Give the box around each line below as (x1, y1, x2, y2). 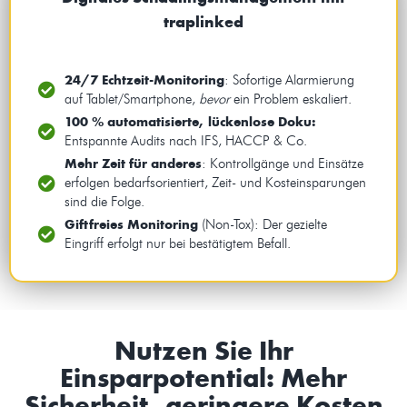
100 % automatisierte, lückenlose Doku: (64, 113, 316, 131)
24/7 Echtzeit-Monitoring (64, 71, 224, 89)
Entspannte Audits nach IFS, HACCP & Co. (64, 133, 307, 150)
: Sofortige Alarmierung (223, 72, 354, 89)
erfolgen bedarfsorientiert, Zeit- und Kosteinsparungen (64, 174, 366, 192)
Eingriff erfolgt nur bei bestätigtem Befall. (64, 235, 291, 253)
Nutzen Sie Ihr (114, 333, 293, 368)
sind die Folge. (64, 194, 144, 211)
